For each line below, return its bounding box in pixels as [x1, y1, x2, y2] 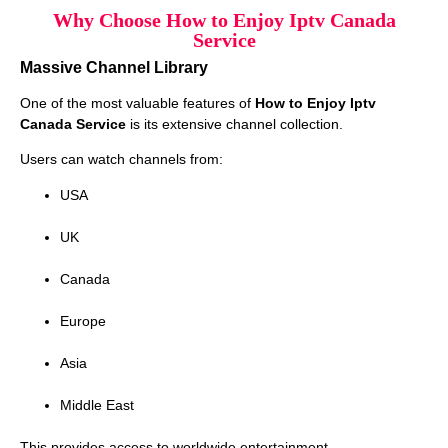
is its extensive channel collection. [126, 115, 343, 132]
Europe [60, 312, 106, 329]
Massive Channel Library [20, 58, 208, 76]
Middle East [60, 396, 134, 413]
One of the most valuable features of [20, 94, 255, 111]
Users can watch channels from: [20, 151, 223, 168]
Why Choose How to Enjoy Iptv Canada [52, 8, 396, 31]
